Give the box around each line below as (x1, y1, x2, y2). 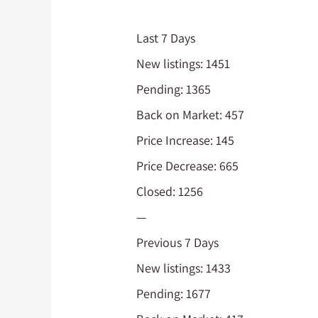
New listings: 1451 (136, 55, 231, 72)
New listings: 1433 (136, 259, 231, 276)
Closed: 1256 (136, 182, 204, 199)
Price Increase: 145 (136, 131, 235, 148)
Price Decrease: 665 (136, 157, 239, 174)
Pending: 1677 (136, 285, 212, 302)
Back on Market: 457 (136, 106, 245, 123)
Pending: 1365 (136, 80, 212, 97)
